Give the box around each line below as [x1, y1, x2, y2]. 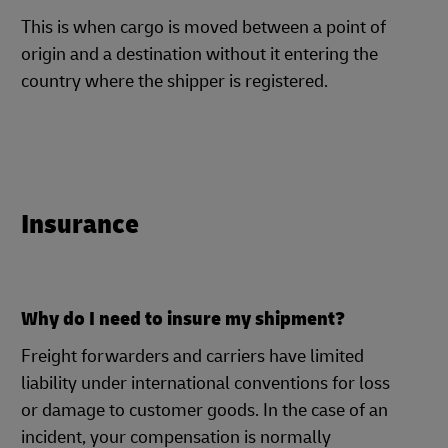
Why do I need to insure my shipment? [21, 306, 345, 331]
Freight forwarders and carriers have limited [21, 345, 364, 368]
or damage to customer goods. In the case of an [21, 399, 388, 422]
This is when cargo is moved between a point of [21, 16, 386, 39]
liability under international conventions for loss [21, 372, 390, 395]
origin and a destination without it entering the [21, 43, 378, 66]
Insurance [21, 207, 139, 242]
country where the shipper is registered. [21, 70, 328, 93]
